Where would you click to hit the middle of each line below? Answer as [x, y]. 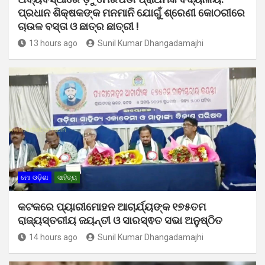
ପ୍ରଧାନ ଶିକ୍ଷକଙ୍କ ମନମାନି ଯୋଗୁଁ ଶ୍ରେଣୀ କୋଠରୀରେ [131, 12]
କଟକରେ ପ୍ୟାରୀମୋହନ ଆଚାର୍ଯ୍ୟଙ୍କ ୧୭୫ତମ [112, 206]
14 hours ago [53, 237]
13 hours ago [53, 43]
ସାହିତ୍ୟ [67, 177]
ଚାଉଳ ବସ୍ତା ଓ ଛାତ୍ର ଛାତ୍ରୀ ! [78, 26]
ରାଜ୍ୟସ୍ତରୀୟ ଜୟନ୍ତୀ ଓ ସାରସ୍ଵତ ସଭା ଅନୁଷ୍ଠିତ [120, 220]
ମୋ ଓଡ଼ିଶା [35, 177]
